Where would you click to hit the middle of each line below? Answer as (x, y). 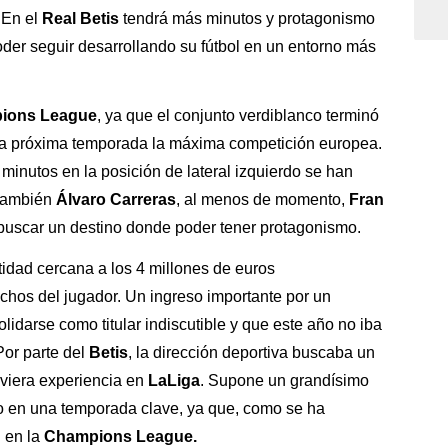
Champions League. (120, 436)
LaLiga (174, 380)
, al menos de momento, (262, 200)
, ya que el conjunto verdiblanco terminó (238, 116)
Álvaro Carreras (116, 200)
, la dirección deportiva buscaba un (251, 352)
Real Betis (80, 19)
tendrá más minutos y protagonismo (247, 19)
